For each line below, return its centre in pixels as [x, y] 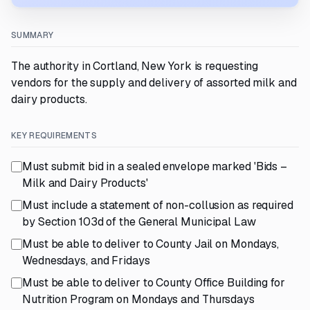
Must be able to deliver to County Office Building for [154, 283]
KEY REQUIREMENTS [54, 136]
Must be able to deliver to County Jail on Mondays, [151, 244]
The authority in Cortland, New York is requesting [135, 66]
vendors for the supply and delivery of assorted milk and [154, 83]
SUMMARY [33, 35]
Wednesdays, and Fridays [86, 261]
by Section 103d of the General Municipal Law [139, 222]
